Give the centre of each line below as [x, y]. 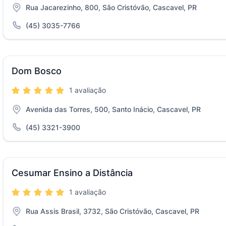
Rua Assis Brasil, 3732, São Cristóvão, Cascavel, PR [112, 211]
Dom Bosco [37, 71]
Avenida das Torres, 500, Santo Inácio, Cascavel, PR [113, 109]
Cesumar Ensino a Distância [72, 173]
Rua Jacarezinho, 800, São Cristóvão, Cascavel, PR [111, 7]
